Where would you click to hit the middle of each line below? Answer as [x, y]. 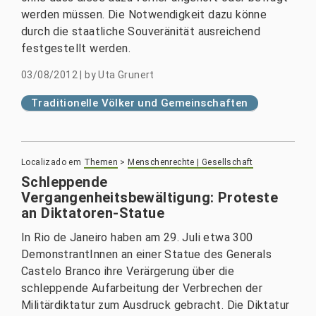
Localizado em [51, 162]
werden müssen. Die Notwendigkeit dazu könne [144, 14]
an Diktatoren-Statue [93, 213]
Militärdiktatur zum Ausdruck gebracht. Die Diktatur [156, 305]
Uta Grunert [126, 75]
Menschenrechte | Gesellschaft [190, 162]
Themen [101, 162]
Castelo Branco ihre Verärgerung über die [128, 271]
